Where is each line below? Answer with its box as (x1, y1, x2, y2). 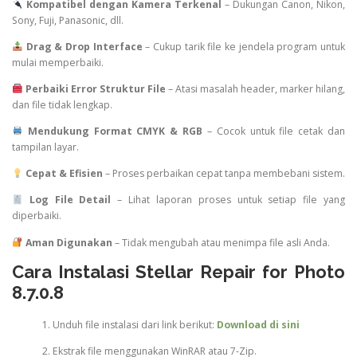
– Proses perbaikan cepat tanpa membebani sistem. (102, 167, 345, 181)
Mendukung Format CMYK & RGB (27, 124, 203, 139)
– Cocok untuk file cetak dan (202, 124, 346, 139)
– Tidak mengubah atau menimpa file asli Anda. (112, 235, 330, 249)
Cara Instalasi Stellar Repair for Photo (12, 261, 345, 282)
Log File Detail (29, 193, 112, 207)
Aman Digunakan (25, 235, 112, 249)
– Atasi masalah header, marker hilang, (165, 82, 346, 96)
